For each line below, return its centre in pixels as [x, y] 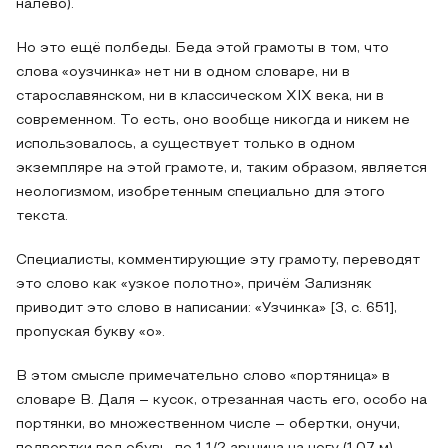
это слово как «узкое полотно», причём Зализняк [194, 284]
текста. [42, 216]
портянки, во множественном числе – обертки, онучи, [208, 424]
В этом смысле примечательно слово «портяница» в [203, 376]
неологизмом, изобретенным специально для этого [200, 192]
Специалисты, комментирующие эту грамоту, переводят [218, 260]
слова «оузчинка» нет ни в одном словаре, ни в [183, 72]
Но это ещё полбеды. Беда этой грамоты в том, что [202, 48]
